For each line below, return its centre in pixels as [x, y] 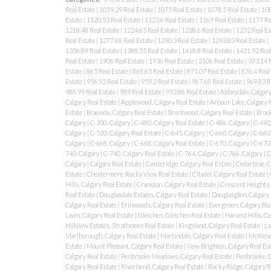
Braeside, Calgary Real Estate [126, 112]
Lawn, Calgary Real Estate [100, 215]
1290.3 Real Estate [183, 40]
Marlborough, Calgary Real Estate [111, 235]
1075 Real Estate [180, 9]
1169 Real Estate [222, 19]
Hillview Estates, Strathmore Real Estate [120, 225]
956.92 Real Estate [112, 81]
